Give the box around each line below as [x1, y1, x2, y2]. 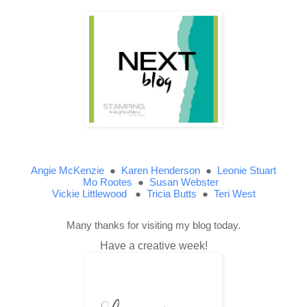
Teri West [213, 187, 256, 199]
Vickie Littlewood [51, 187, 127, 199]
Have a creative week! [99, 240, 208, 252]
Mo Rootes [83, 175, 132, 188]
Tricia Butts [146, 187, 197, 199]
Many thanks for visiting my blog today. [66, 219, 241, 231]
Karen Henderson [121, 164, 200, 176]
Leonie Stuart [217, 164, 276, 176]
